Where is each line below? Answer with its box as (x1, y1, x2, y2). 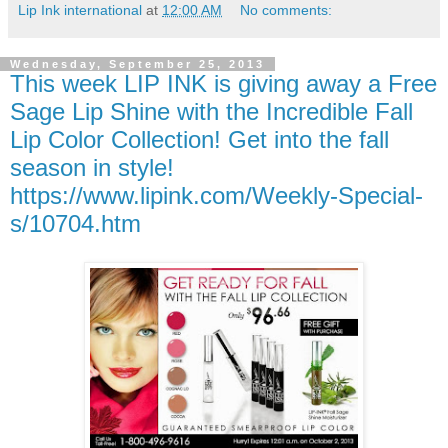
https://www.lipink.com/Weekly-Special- (10, 181, 423, 209)
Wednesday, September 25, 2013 (10, 57, 265, 70)
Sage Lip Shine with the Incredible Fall (10, 97, 413, 125)
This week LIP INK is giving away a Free (10, 69, 437, 97)
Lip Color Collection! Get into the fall (10, 125, 389, 153)
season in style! (10, 153, 174, 181)
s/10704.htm (10, 209, 141, 237)
